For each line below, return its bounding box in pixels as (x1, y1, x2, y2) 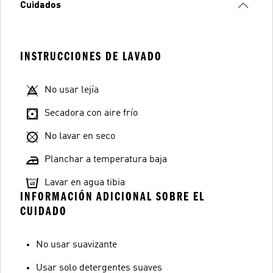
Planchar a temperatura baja (44, 155, 167, 165)
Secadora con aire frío (44, 108, 138, 118)
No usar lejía (44, 85, 99, 95)
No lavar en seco (44, 132, 115, 141)
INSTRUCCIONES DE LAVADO (20, 49, 162, 63)
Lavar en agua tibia (44, 178, 125, 188)
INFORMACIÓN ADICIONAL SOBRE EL (20, 190, 205, 204)
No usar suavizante (36, 240, 117, 250)
